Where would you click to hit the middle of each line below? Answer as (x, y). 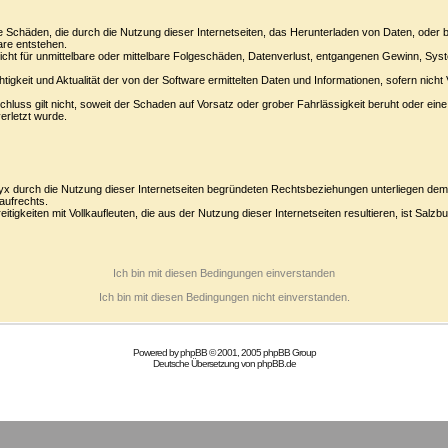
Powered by (156, 352)
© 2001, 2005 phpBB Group (261, 352)
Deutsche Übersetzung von (204, 363)
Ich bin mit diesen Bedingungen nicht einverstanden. (224, 296)
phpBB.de (276, 363)
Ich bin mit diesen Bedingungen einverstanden (224, 272)
